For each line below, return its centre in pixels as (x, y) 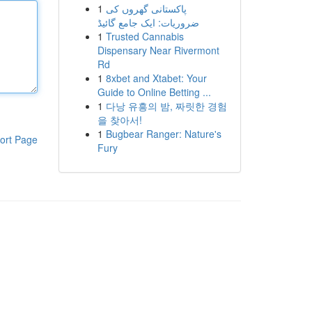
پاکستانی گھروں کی (146, 8)
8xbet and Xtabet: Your (156, 78)
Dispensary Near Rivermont (158, 50)
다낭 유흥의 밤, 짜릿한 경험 (166, 106)
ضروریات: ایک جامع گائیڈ (148, 22)
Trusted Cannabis (145, 36)
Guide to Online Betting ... (154, 92)
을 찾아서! (119, 120)
